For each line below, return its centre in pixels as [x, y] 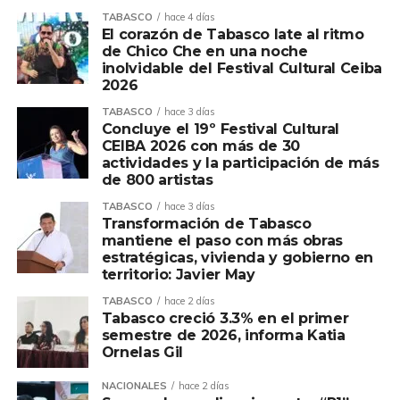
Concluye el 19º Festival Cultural [221, 129]
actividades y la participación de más [240, 163]
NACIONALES [134, 386]
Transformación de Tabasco [206, 224]
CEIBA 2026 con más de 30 [200, 146]
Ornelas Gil [142, 353]
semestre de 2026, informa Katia [223, 336]
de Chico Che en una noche [204, 52]
